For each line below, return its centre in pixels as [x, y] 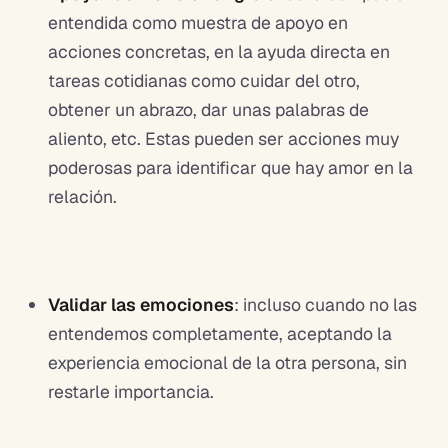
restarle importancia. [133, 391]
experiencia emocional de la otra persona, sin [227, 362]
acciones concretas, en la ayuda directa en [219, 51]
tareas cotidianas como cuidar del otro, [204, 80]
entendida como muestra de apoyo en [198, 22]
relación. [84, 196]
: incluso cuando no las [325, 304]
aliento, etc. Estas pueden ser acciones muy [223, 138]
